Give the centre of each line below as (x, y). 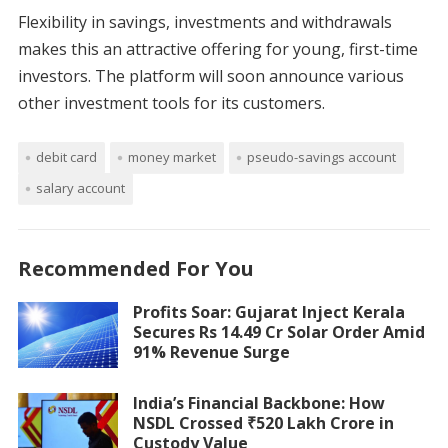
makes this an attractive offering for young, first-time (217, 48)
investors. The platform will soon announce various (210, 75)
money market (171, 156)
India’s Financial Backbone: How (258, 403)
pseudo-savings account (321, 156)
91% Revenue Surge (211, 351)
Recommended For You (135, 268)
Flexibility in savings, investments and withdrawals (204, 21)
